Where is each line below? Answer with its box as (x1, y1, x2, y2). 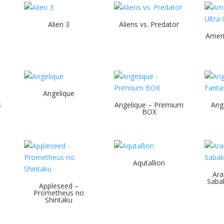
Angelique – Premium (114, 100, 184, 110)
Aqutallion (133, 158, 165, 168)
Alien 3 (48, 19, 69, 29)
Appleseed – (39, 181, 78, 191)
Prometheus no (33, 188, 84, 198)
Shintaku (45, 195, 72, 205)
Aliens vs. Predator (119, 19, 179, 29)
